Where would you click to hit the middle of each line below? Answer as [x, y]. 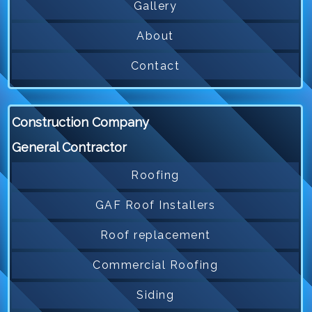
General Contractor [69, 148]
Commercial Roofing [156, 265]
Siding [156, 295]
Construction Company [80, 123]
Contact [155, 66]
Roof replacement [155, 235]
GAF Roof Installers [155, 205]
